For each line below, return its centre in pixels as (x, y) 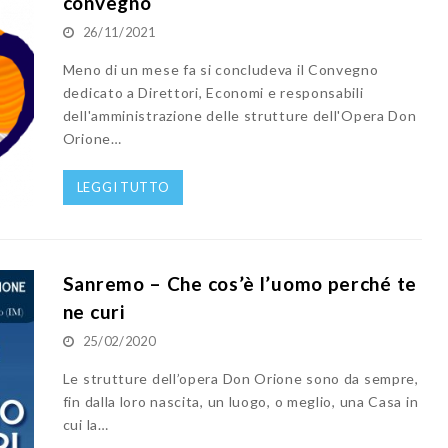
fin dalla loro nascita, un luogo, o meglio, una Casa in (240, 401)
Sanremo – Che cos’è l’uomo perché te (239, 283)
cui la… (85, 424)
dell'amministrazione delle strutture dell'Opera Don (239, 116)
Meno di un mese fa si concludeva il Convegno (220, 70)
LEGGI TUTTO (123, 187)
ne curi (93, 311)
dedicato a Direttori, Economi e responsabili (213, 93)
